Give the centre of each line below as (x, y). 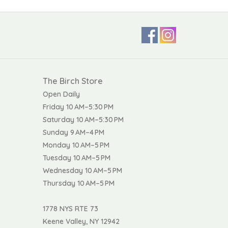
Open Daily (61, 94)
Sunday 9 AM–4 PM (73, 133)
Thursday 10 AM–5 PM (78, 183)
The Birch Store (73, 81)
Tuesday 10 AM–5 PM (76, 158)
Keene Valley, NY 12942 (81, 222)
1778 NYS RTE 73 (70, 209)
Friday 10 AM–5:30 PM (78, 107)
